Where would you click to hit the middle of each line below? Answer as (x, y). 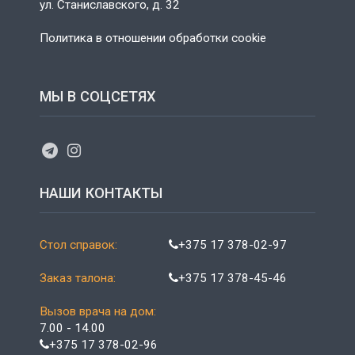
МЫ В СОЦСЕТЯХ (98, 96)
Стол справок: (78, 244)
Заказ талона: (78, 278)
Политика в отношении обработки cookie (153, 38)
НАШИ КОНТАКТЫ (101, 193)
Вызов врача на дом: (98, 311)
